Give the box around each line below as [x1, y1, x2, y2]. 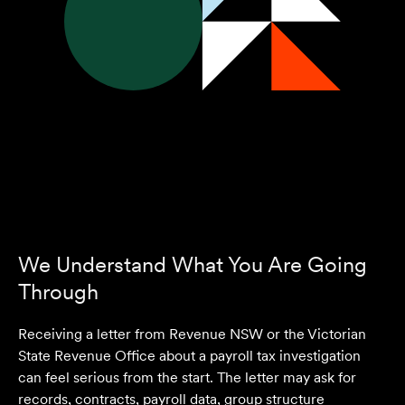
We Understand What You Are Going [18, 251, 367, 278]
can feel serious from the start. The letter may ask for [18, 369, 356, 387]
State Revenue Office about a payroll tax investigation [18, 347, 361, 365]
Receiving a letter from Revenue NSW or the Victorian [18, 325, 366, 344]
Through [18, 278, 99, 306]
